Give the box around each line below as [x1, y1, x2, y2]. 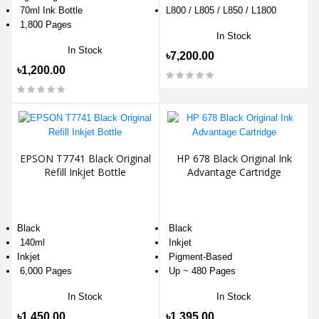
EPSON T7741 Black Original [19, 152, 151, 166]
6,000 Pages [17, 266, 72, 277]
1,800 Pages [17, 19, 72, 31]
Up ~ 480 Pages [166, 266, 236, 277]
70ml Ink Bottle [17, 5, 83, 16]
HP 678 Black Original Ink [176, 152, 292, 166]
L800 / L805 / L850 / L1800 [166, 5, 276, 16]
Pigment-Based [166, 251, 232, 263]
